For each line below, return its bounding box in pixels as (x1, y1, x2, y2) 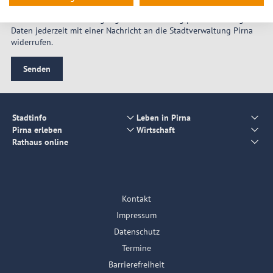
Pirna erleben (12, 124, 62, 135)
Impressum (116, 210, 157, 221)
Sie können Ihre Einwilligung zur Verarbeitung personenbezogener (10, 13, 260, 25)
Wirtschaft (136, 124, 175, 135)
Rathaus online (12, 136, 68, 147)
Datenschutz (113, 226, 160, 238)
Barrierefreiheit (108, 259, 165, 271)
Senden (23, 63, 51, 75)
